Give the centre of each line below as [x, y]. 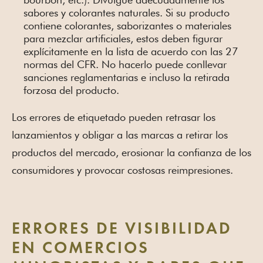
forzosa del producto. [71, 90]
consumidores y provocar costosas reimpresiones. [122, 170]
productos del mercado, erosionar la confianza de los [131, 153]
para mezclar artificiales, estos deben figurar [123, 39]
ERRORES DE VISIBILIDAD [122, 230]
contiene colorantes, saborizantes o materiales [127, 26]
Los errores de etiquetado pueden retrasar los [114, 117]
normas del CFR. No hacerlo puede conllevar [125, 65]
